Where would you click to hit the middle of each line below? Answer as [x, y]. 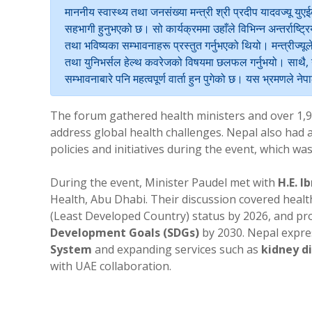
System [71, 249]
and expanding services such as [177, 249]
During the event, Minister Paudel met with [164, 182]
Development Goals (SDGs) [125, 232]
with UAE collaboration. [111, 266]
